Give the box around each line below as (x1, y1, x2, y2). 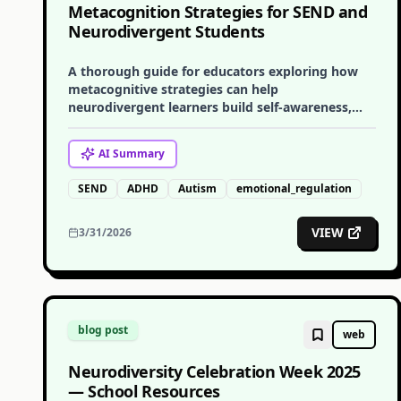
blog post (78, 322, 128, 337)
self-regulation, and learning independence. (68, 116, 337, 133)
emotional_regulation (236, 181, 352, 196)
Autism (178, 181, 217, 196)
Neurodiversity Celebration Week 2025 (68, 361, 361, 382)
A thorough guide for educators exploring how (68, 63, 358, 80)
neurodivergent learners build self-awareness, (68, 98, 352, 115)
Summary (110, 146, 165, 161)
